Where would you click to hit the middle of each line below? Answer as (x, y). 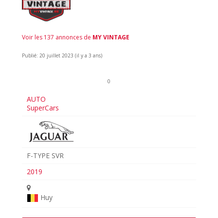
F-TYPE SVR (45, 156)
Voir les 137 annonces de (57, 37)
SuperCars (43, 108)
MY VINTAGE (111, 37)
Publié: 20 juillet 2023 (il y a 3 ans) (62, 56)
